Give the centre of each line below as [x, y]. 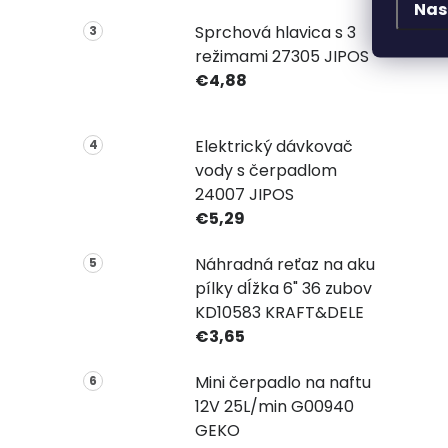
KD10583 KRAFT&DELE [279, 312]
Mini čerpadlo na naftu [282, 382]
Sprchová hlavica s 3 [275, 32]
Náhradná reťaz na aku [284, 264]
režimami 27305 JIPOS [281, 56]
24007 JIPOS [244, 194]
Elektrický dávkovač [273, 146]
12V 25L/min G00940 [274, 406]
